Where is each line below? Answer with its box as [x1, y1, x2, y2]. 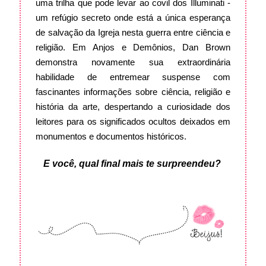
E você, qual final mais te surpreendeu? [43, 159, 223, 169]
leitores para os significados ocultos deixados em [36, 116, 230, 127]
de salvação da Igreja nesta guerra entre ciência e [36, 27, 230, 38]
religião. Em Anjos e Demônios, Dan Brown [36, 42, 230, 53]
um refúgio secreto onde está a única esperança [36, 12, 230, 23]
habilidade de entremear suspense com [36, 72, 230, 83]
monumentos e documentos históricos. [36, 131, 186, 142]
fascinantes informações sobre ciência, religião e [36, 87, 230, 97]
